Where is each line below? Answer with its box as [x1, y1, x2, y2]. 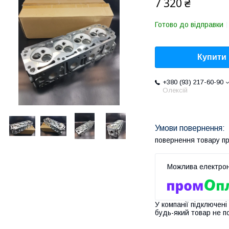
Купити [197, 53, 226, 62]
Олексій [163, 86, 188, 95]
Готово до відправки [155, 20, 223, 29]
